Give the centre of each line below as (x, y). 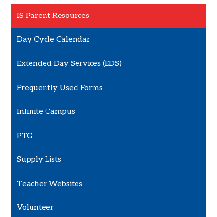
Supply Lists (39, 160)
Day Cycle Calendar (54, 40)
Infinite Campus (46, 112)
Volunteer (36, 208)
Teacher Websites (50, 184)
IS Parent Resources (53, 15)
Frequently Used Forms (60, 88)
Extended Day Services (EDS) (70, 63)
